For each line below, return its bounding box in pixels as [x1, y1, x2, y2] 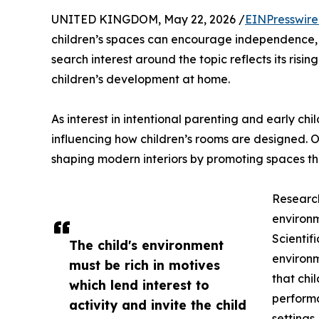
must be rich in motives [69, 257, 220, 273]
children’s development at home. [51, 72, 230, 87]
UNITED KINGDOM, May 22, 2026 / [51, 12, 245, 27]
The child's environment [69, 237, 224, 253]
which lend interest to [69, 277, 209, 293]
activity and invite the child [69, 297, 246, 313]
